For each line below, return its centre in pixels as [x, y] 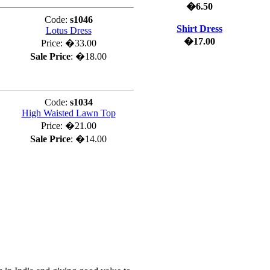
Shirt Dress [199, 29]
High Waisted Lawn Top [68, 113]
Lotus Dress [68, 30]
